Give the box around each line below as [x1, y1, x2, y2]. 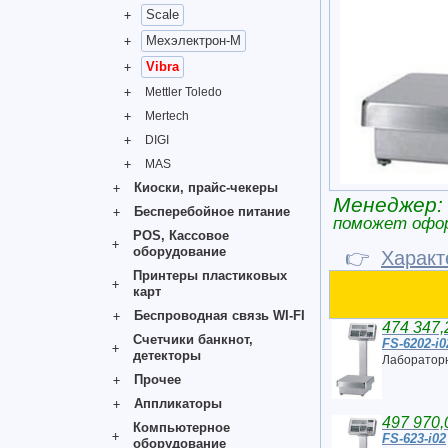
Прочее [134, 372, 181, 387]
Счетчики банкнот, [133, 332, 253, 347]
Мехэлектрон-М [146, 33, 241, 48]
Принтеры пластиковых [133, 268, 288, 283]
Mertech [145, 109, 189, 123]
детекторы [133, 348, 201, 363]
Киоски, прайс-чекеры [134, 180, 278, 195]
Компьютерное [132, 420, 230, 435]
